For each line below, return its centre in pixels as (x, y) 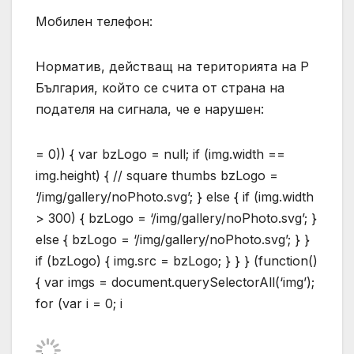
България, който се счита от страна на (160, 87)
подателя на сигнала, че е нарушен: (150, 109)
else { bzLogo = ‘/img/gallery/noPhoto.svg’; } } (173, 239)
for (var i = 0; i (79, 303)
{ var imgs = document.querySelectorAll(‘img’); (175, 282)
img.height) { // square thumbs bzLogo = (157, 175)
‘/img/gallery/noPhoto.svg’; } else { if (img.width (175, 196)
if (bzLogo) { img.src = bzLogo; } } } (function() (177, 260)
